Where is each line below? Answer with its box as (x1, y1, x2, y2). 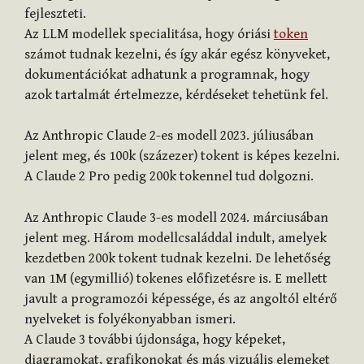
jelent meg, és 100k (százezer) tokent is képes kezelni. (24, 148, 340, 165)
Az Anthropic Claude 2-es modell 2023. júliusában (24, 128, 314, 145)
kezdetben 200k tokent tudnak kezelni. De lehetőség (24, 249, 331, 266)
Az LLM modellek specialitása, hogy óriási (24, 25, 274, 42)
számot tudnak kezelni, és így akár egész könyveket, (24, 45, 330, 63)
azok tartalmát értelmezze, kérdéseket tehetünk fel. (24, 86, 328, 103)
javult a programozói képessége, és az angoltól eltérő (24, 290, 337, 307)
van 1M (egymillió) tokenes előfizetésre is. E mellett (24, 270, 327, 287)
